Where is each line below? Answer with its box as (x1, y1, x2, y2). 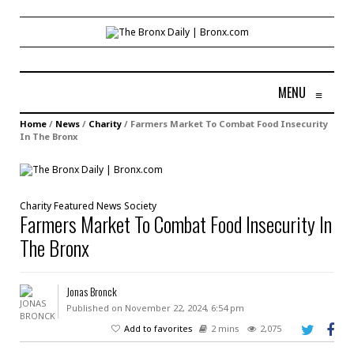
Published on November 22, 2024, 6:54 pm (66, 301, 244, 314)
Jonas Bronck (66, 282, 117, 299)
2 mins (211, 322, 239, 334)
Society (124, 198, 156, 213)
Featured (54, 198, 94, 213)
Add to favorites (124, 322, 193, 334)
